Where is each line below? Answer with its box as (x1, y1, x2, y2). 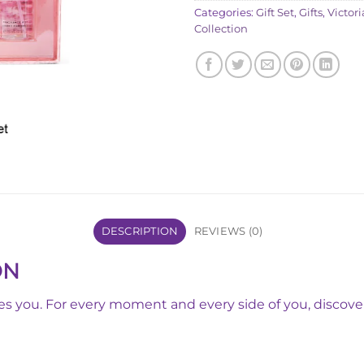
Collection (194, 22, 248, 35)
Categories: (194, 6, 256, 19)
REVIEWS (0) (193, 224, 263, 237)
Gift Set (256, 6, 294, 19)
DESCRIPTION (101, 224, 179, 237)
